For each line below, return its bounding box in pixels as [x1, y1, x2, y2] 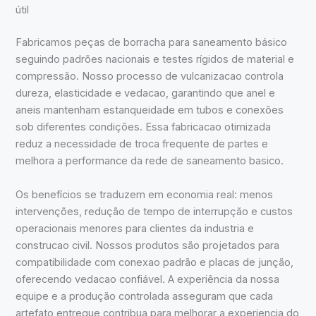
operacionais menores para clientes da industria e [16, 221, 255, 235]
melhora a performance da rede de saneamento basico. [16, 154, 284, 168]
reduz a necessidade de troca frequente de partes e [16, 138, 269, 151]
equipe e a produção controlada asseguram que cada [16, 289, 274, 303]
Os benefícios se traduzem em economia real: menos [16, 188, 274, 201]
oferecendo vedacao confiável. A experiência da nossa [16, 272, 280, 286]
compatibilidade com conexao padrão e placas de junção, [16, 255, 294, 269]
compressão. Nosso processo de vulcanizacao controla [16, 70, 284, 83]
